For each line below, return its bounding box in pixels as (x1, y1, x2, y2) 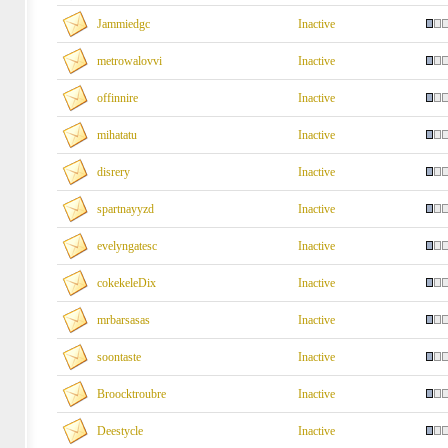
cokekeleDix (97, 276, 156, 290)
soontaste (97, 350, 141, 364)
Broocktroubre (97, 387, 166, 401)
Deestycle (97, 424, 143, 438)
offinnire (97, 91, 138, 105)
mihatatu (97, 128, 137, 142)
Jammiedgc (97, 17, 150, 31)
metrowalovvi (97, 54, 162, 68)
